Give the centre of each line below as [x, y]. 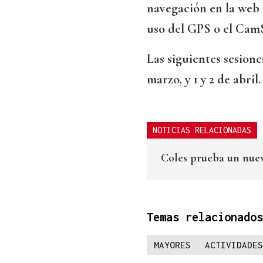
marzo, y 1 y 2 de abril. [204, 80]
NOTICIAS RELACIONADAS [202, 130]
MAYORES [172, 245]
